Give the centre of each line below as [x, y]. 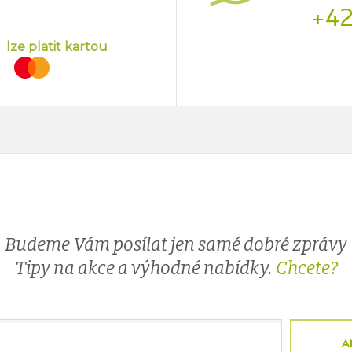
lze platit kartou [57, 47]
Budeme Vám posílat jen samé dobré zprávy [176, 245]
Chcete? [306, 268]
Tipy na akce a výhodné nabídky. [145, 268]
